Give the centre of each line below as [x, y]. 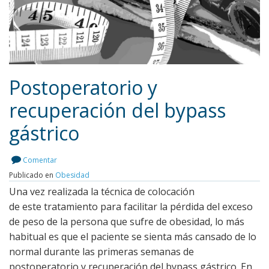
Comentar [40, 160]
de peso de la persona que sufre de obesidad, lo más [127, 222]
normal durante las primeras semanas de [101, 252]
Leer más [128, 136]
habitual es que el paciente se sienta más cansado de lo [133, 237]
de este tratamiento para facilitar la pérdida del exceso [131, 207]
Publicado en [32, 175]
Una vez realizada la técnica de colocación [102, 192]
